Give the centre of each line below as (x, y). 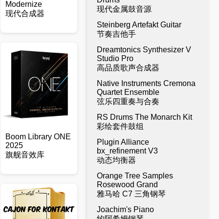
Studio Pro (115, 58)
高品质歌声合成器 (128, 68)
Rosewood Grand (127, 185)
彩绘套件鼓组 (120, 126)
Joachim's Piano (125, 209)
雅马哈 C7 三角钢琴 (131, 194)
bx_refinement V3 (127, 151)
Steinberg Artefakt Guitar (139, 25)
